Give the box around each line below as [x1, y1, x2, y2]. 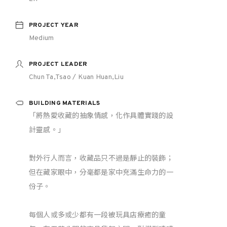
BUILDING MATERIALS [28, 99, 100, 107]
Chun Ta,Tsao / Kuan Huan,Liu [28, 73, 124, 82]
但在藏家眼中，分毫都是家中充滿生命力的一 [28, 169, 173, 177]
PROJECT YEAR [28, 21, 79, 29]
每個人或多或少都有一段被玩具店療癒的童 [28, 211, 166, 220]
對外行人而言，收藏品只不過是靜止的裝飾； [28, 155, 173, 163]
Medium [28, 34, 54, 43]
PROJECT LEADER [28, 60, 88, 68]
